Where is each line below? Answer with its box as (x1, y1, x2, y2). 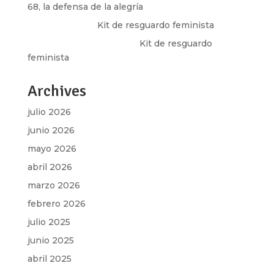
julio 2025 (27, 217, 70, 228)
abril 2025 (27, 253, 72, 264)
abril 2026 (27, 161, 72, 172)
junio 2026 (27, 125, 75, 136)
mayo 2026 (27, 143, 76, 154)
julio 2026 (27, 106, 71, 117)
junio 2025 (27, 235, 74, 246)
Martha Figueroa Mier (27, 38, 123, 49)
